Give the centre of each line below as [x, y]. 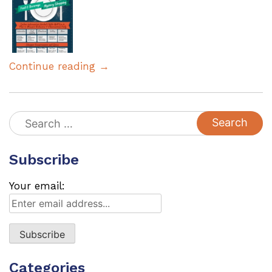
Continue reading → [59, 66]
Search [26, 118]
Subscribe [44, 159]
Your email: [37, 185]
